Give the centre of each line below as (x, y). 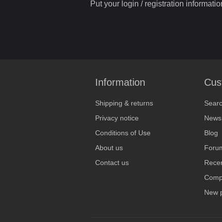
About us (109, 148)
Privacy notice (117, 118)
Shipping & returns (124, 103)
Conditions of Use (123, 133)
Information (120, 82)
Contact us (112, 163)
